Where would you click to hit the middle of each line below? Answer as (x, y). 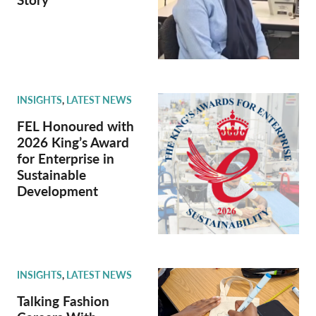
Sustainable (51, 175)
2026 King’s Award (73, 142)
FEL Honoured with (75, 126)
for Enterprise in (66, 158)
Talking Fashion (63, 301)
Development (57, 191)
